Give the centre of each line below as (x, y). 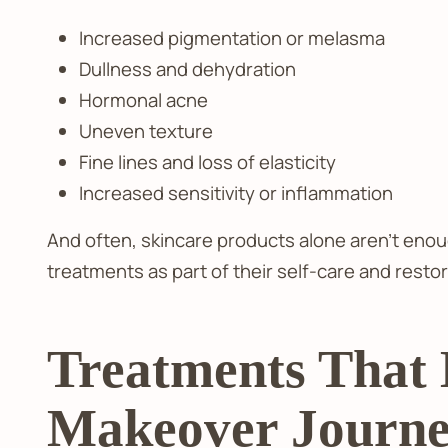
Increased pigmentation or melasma (231, 37)
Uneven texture (145, 130)
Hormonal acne (143, 99)
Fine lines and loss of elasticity (207, 161)
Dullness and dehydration (187, 68)
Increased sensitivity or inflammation (235, 192)
